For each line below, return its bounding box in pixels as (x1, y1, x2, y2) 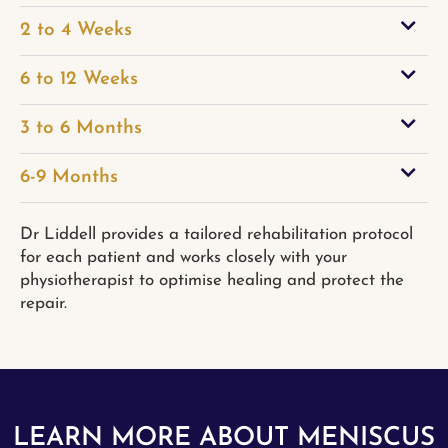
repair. (20, 294, 67, 312)
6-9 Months (20, 167, 118, 187)
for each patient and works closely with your (20, 248, 347, 266)
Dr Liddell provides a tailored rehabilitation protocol (20, 225, 413, 243)
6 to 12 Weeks (20, 69, 138, 89)
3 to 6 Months (20, 118, 142, 138)
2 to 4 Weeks (20, 20, 132, 40)
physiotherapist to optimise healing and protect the (20, 271, 404, 289)
